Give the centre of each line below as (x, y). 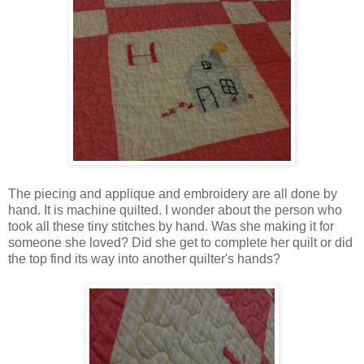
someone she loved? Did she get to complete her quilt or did (180, 242)
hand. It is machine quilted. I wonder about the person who (175, 210)
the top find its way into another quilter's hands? (144, 258)
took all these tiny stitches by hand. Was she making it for (171, 226)
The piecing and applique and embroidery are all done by (173, 193)
